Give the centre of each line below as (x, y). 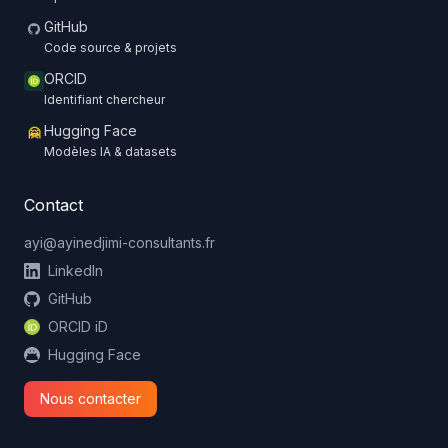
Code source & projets (110, 47)
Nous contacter (90, 398)
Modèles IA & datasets (110, 151)
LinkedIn (75, 270)
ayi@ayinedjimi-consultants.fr (119, 242)
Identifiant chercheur (104, 99)
